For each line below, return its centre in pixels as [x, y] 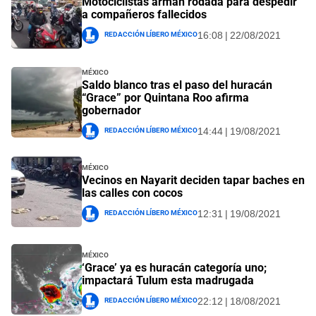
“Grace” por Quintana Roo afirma [165, 97]
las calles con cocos [132, 193]
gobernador [111, 110]
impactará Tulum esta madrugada [168, 281]
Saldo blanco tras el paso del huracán [177, 85]
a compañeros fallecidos [144, 15]
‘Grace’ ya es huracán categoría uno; [174, 268]
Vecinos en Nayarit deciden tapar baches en [193, 181]
